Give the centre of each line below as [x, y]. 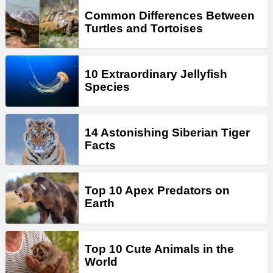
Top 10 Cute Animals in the [159, 249]
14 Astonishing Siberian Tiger [167, 132]
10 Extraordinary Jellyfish [156, 74]
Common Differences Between [170, 15]
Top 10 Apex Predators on [157, 191]
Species [107, 87]
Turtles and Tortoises [144, 28]
